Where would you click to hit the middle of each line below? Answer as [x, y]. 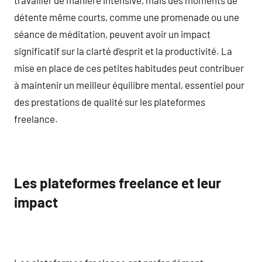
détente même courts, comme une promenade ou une [127, 17]
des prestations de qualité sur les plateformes [110, 101]
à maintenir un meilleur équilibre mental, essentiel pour [129, 85]
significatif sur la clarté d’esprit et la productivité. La [123, 51]
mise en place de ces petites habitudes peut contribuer [129, 68]
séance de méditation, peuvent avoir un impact [112, 34]
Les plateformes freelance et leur [118, 183]
